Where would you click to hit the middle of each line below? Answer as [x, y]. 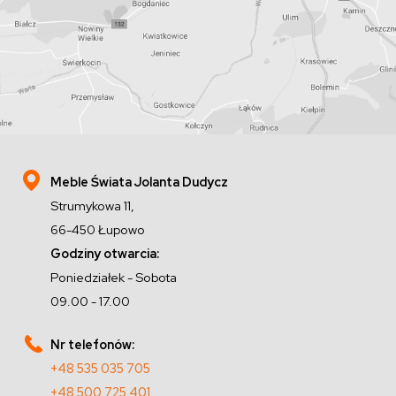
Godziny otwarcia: [105, 254]
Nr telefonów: [93, 345]
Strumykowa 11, [93, 206]
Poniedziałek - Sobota [114, 278]
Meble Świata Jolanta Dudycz [140, 182]
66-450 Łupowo [98, 230]
